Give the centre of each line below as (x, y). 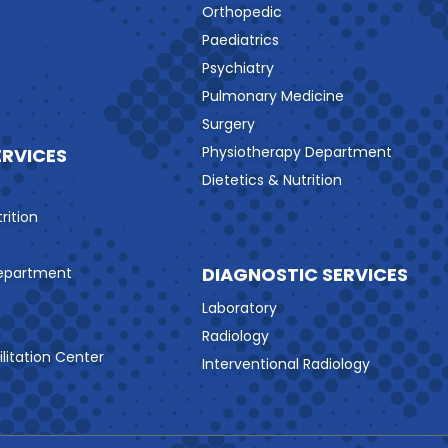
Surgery (228, 124)
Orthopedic (242, 12)
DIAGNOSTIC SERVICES (305, 275)
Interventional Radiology (286, 364)
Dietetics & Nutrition (272, 180)
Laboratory (239, 308)
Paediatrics (240, 40)
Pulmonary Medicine (273, 96)
